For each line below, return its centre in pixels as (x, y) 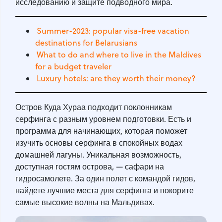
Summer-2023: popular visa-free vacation (113, 30)
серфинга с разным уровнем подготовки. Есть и (103, 119)
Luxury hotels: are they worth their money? (116, 78)
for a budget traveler (73, 66)
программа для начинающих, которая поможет (101, 131)
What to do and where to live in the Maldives (119, 54)
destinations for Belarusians (86, 42)
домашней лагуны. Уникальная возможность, (98, 154)
